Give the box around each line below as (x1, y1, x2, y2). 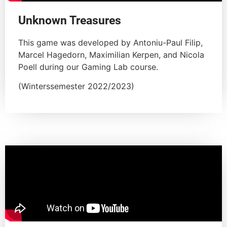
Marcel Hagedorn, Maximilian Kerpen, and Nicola (18, 49, 204, 60)
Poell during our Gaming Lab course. (18, 61, 158, 72)
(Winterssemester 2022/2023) (18, 81, 134, 92)
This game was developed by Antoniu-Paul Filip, (18, 37, 203, 48)
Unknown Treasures (18, 13, 121, 27)
